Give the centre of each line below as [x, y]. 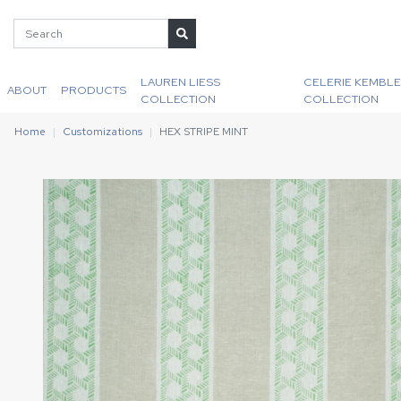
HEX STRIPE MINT [204, 132]
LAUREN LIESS [180, 81]
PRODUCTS [94, 90]
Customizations [102, 132]
